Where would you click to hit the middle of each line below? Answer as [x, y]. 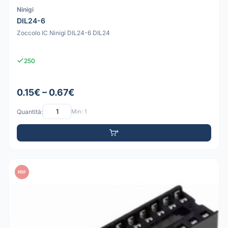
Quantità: [30, 111]
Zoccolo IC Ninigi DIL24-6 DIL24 [63, 33]
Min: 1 [79, 111]
